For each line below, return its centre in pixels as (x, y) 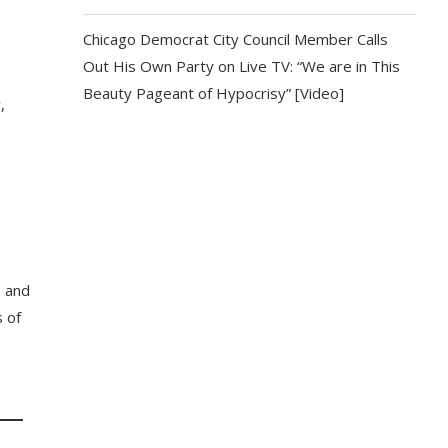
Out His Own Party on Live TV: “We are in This (242, 66)
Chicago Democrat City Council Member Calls (236, 39)
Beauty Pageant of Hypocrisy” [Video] (214, 93)
